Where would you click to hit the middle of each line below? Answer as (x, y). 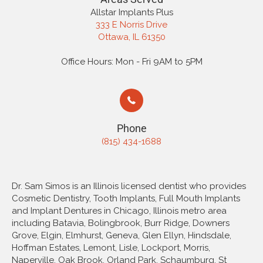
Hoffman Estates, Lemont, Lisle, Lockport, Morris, (111, 248)
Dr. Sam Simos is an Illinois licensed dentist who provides (129, 186)
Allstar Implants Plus (131, 13)
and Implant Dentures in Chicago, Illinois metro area (119, 211)
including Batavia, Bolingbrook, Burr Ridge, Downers (121, 223)
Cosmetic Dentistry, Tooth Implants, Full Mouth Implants (126, 199)
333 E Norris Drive (131, 25)
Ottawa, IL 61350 (131, 37)
